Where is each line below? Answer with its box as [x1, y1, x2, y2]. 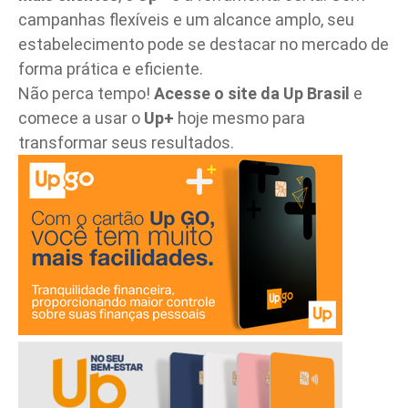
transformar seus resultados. [18, 133, 234, 153]
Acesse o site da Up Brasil [154, 84, 350, 104]
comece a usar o [18, 108, 144, 128]
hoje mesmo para [174, 108, 305, 128]
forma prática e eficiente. [18, 59, 203, 79]
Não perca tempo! [18, 84, 154, 104]
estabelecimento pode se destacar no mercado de [18, 35, 389, 55]
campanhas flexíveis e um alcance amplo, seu [18, 10, 354, 30]
